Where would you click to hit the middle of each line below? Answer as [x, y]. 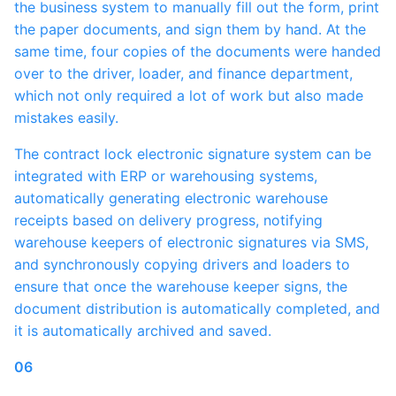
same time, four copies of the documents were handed [198, 52]
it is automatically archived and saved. [143, 331]
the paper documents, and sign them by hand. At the [190, 30]
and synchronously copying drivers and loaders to [182, 265]
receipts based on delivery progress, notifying [168, 221]
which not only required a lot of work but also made [189, 96]
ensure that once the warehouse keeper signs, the [181, 287]
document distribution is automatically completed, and [197, 309]
